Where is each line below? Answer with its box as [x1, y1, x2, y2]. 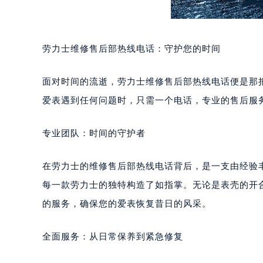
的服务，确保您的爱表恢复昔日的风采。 [42, 198, 211, 208]
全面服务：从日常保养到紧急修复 [42, 231, 183, 241]
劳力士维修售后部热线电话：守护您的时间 [42, 43, 221, 53]
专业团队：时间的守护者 [42, 128, 146, 138]
